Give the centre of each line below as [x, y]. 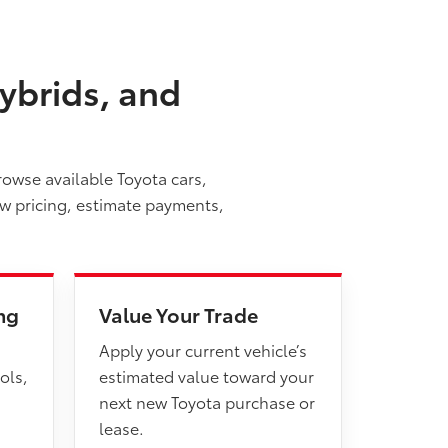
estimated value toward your [206, 375]
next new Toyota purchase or [207, 401]
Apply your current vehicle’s [203, 349]
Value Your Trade [178, 314]
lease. [121, 427]
